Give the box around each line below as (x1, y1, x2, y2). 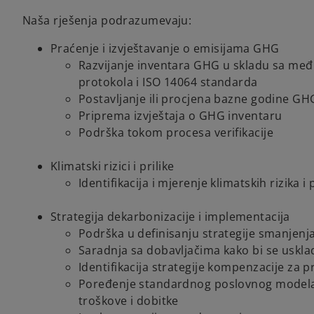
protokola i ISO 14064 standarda (78, 74, 258, 90)
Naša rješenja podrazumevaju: (22, 13, 192, 29)
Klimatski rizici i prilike (50, 158, 175, 175)
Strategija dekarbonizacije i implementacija (50, 209, 290, 225)
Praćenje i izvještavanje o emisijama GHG (50, 41, 280, 57)
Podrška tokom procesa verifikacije (78, 125, 273, 141)
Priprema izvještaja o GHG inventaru (78, 108, 282, 124)
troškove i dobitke (78, 293, 179, 309)
